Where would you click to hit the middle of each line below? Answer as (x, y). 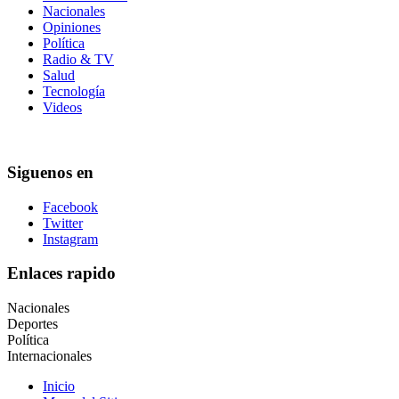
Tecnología (74, 92)
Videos (62, 108)
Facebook (70, 207)
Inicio (59, 386)
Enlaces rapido (61, 273)
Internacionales (49, 355)
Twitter (63, 223)
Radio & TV (78, 60)
